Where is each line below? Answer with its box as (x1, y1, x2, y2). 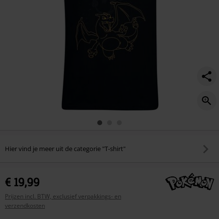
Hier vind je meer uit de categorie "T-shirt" (5, 144, 126, 153)
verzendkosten (5, 201, 45, 210)
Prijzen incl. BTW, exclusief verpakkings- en (5, 192, 121, 200)
